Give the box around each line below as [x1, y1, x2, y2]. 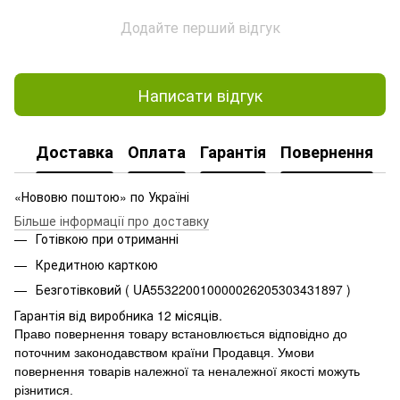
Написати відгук [137, 82, 262, 106]
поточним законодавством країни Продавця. [14, 345, 278, 360]
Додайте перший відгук [120, 17, 280, 38]
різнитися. [14, 382, 73, 397]
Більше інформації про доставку [14, 212, 209, 230]
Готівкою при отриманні [36, 229, 179, 248]
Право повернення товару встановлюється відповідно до [14, 326, 347, 341]
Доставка [36, 139, 113, 163]
